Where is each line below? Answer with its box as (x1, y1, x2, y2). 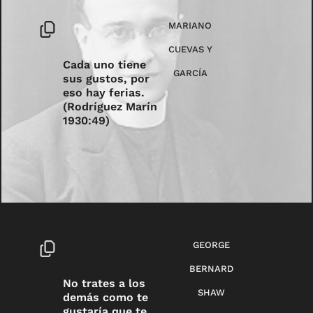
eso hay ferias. (63, 85, 145, 99)
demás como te (63, 291, 149, 305)
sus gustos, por (63, 71, 150, 85)
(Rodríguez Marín (63, 99, 158, 113)
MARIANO (168, 20, 212, 31)
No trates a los (63, 277, 146, 291)
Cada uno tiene (63, 57, 147, 71)
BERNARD (189, 263, 234, 274)
